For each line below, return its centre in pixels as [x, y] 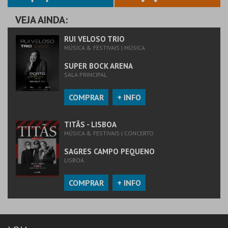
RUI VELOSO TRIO [94, 39]
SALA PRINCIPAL [85, 75]
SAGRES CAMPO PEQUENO [109, 151]
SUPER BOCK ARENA [98, 66]
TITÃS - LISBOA [90, 124]
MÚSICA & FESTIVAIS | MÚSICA [105, 48]
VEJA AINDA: [41, 20]
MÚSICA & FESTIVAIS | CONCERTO [109, 133]
